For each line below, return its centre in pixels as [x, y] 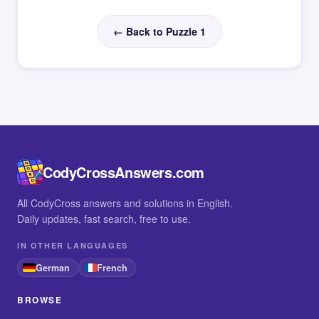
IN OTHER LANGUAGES [73, 245]
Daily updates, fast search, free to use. [104, 219]
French [112, 268]
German [53, 268]
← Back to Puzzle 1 [159, 31]
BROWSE [40, 300]
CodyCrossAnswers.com [124, 172]
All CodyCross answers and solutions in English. [125, 203]
